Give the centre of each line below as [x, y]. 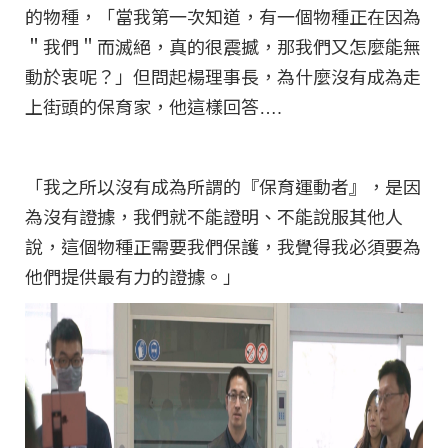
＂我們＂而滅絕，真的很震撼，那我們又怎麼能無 [223, 48]
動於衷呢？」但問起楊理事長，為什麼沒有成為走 [223, 78]
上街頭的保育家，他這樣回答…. [153, 108]
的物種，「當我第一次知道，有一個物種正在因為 [223, 18]
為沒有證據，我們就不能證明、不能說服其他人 [214, 218]
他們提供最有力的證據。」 [133, 278]
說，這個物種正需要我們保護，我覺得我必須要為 [223, 248]
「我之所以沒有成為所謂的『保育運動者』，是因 [223, 188]
